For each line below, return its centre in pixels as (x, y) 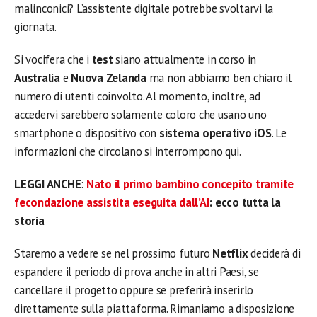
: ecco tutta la (245, 202)
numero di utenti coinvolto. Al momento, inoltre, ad (137, 96)
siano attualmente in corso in (186, 59)
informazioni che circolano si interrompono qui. (128, 151)
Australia (39, 78)
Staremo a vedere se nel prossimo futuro (114, 253)
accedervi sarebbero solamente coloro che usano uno (140, 115)
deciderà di (276, 253)
